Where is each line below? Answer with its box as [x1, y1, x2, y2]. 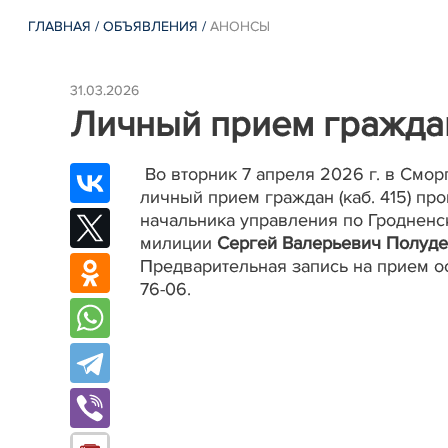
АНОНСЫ [210, 18, 271, 35]
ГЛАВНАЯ [28, 18, 92, 35]
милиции [140, 231, 217, 254]
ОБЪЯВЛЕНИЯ [103, 18, 199, 35]
